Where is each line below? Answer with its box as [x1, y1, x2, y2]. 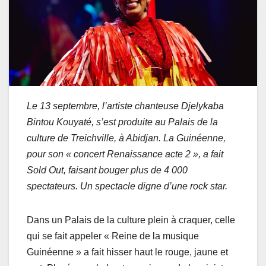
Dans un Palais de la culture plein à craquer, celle [27, 215, 235, 226]
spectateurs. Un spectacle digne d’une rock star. [27, 181, 239, 192]
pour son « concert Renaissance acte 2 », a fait [27, 149, 223, 160]
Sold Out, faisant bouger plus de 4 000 [27, 165, 188, 176]
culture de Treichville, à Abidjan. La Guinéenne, [27, 133, 226, 144]
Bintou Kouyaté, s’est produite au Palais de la [27, 117, 218, 128]
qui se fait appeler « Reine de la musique [27, 231, 199, 242]
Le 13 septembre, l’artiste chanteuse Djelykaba [27, 101, 224, 112]
